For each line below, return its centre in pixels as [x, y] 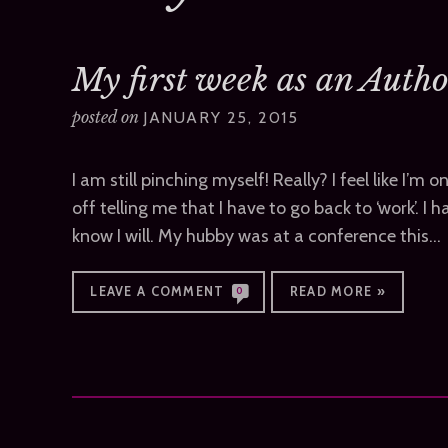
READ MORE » [337, 292]
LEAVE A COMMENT [157, 292]
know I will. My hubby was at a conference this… [256, 235]
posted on [107, 117]
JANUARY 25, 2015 [221, 118]
